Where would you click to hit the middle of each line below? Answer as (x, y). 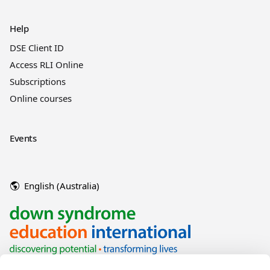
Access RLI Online (46, 64)
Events (23, 138)
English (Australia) (62, 185)
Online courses (41, 98)
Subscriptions (38, 81)
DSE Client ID (37, 47)
